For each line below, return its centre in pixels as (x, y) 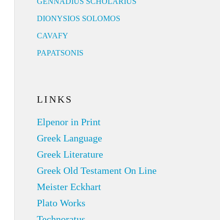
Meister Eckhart (69, 187)
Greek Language (69, 138)
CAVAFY (52, 36)
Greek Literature (70, 154)
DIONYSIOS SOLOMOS (78, 18)
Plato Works (61, 203)
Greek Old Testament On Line (96, 170)
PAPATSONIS (60, 53)
